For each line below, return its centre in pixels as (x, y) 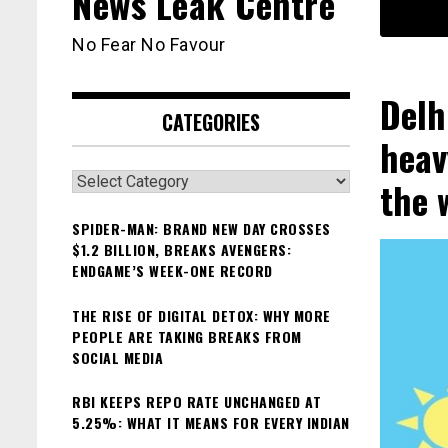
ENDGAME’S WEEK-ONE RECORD (172, 271)
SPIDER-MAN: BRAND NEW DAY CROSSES (201, 229)
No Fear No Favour (149, 45)
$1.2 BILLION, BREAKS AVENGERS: (181, 250)
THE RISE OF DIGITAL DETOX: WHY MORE (201, 315)
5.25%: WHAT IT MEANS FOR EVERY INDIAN (211, 423)
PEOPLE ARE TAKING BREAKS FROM (187, 336)
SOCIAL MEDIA (117, 357)
